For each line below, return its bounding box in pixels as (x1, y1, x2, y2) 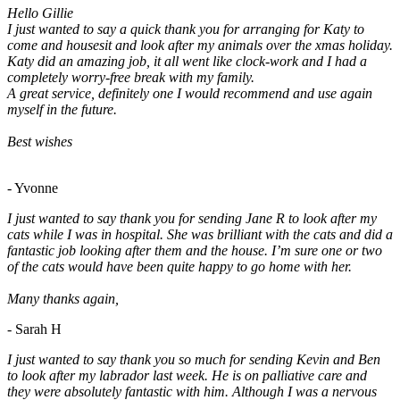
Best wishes (7, 134, 72, 150)
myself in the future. (7, 102, 117, 118)
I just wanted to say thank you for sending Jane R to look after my (7, 211, 377, 227)
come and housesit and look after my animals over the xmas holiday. (7, 37, 393, 54)
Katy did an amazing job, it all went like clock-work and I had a (7, 54, 367, 70)
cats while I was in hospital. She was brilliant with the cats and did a (7, 227, 393, 243)
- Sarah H (7, 321, 62, 337)
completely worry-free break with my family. (7, 70, 254, 86)
